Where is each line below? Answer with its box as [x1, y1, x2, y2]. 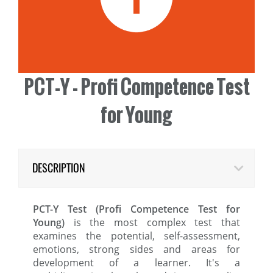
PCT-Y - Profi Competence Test [23, 72, 250, 102]
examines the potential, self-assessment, [33, 229, 240, 243]
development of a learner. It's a [33, 256, 240, 270]
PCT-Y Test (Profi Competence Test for [33, 202, 240, 216]
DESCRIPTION [32, 160, 85, 176]
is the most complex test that [65, 216, 240, 230]
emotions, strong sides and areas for [33, 243, 240, 257]
